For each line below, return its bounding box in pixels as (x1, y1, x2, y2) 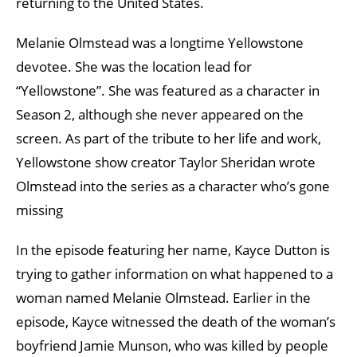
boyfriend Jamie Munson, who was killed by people (16, 335, 328, 355)
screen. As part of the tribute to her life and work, (16, 128, 321, 147)
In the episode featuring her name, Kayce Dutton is (16, 240, 330, 259)
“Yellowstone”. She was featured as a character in (16, 80, 320, 100)
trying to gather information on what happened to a (16, 264, 333, 283)
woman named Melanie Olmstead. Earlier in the (16, 288, 311, 307)
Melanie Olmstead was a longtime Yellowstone (16, 33, 304, 52)
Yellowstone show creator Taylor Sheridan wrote (16, 152, 316, 171)
